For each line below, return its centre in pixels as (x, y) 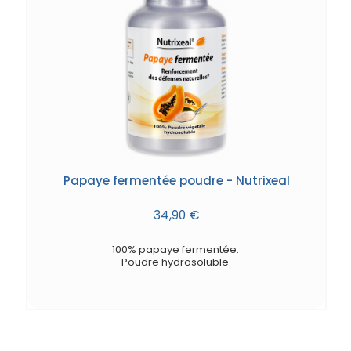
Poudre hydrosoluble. (176, 262)
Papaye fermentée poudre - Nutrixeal (176, 181)
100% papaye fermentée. (176, 249)
